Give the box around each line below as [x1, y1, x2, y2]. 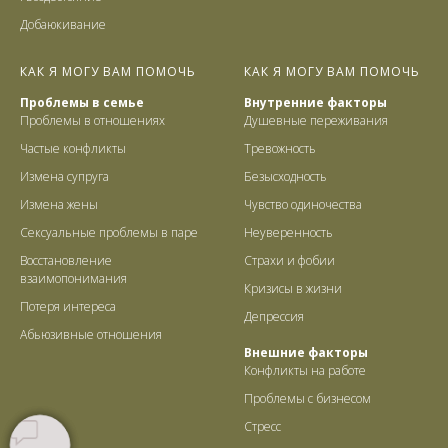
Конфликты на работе [244, 361, 366, 379]
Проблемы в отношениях [20, 111, 165, 129]
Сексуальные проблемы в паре [20, 223, 198, 241]
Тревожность [244, 139, 316, 157]
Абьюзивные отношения [20, 325, 162, 343]
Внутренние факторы [244, 93, 387, 111]
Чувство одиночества [244, 195, 362, 213]
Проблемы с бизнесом [244, 389, 371, 407]
